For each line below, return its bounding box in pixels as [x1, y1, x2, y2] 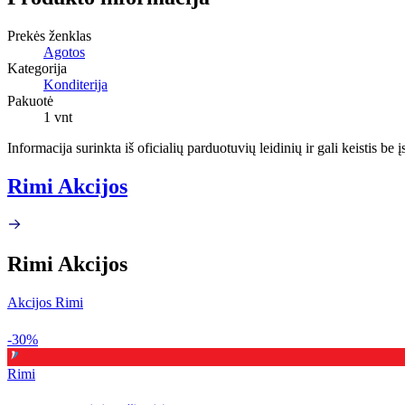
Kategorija [7, 60, 67, 76]
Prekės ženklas [7, 27, 91, 43]
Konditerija [43, 76, 108, 92]
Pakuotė [7, 92, 53, 108]
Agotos [43, 43, 85, 60]
